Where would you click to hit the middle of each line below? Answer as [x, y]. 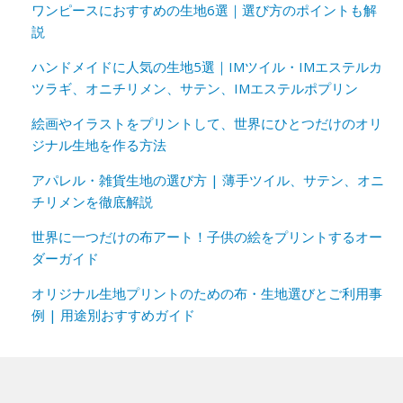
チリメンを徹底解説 [92, 201]
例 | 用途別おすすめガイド [113, 315]
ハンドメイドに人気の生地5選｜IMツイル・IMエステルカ [207, 67]
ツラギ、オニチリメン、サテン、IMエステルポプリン [195, 88]
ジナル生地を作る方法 [99, 145]
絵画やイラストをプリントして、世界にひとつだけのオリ [207, 123]
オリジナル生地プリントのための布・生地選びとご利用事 [207, 293]
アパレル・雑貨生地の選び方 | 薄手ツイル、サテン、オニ [208, 180]
